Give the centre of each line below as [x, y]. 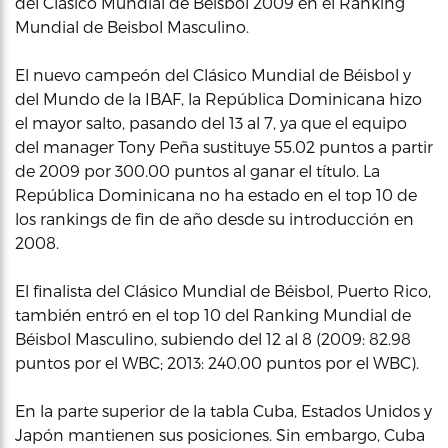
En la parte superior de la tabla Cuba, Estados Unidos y [223, 410]
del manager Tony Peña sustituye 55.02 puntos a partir [224, 146]
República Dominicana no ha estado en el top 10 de [216, 194]
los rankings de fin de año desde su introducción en [214, 218]
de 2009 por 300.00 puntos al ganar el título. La [197, 170]
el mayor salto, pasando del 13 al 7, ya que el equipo [211, 122]
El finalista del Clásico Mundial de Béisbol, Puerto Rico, [223, 290]
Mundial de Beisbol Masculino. [132, 26]
